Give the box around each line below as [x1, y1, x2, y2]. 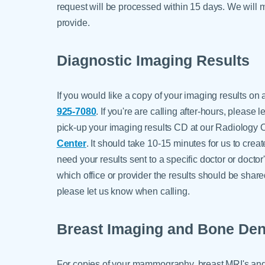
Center [56, 137, 86, 148]
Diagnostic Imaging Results [56, 52, 250, 69]
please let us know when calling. [56, 185, 190, 196]
